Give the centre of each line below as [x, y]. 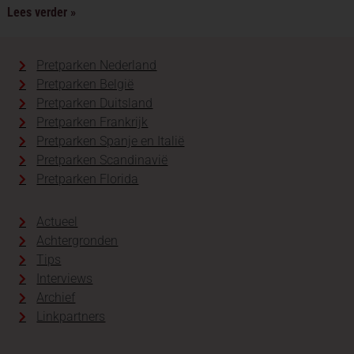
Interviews [65, 279]
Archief [56, 298]
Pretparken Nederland [97, 66]
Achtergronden [77, 241]
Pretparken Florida [88, 179]
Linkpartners [71, 317]
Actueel [57, 222]
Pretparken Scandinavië [102, 160]
